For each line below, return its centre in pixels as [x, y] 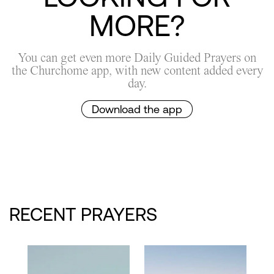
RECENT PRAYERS [83, 214]
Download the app [137, 109]
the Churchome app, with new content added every [137, 71]
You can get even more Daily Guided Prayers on [137, 58]
